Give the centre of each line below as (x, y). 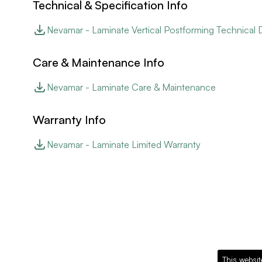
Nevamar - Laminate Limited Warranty (124, 144)
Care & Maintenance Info (99, 62)
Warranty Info (69, 119)
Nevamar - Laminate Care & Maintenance (131, 87)
